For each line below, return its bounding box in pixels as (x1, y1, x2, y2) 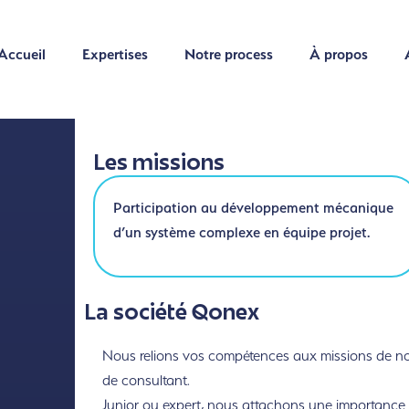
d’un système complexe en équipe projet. (112, 224, 370, 241)
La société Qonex (83, 304, 259, 326)
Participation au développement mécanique (112, 199, 393, 216)
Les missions (92, 154, 225, 175)
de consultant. (101, 372, 190, 390)
